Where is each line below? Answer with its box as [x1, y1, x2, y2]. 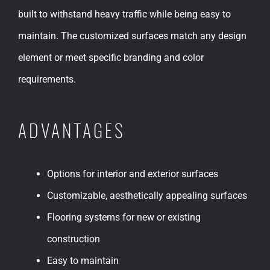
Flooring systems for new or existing [47, 212, 201, 224]
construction [47, 233, 100, 245]
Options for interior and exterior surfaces [47, 168, 218, 180]
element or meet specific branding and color [18, 52, 204, 64]
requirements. [18, 74, 76, 86]
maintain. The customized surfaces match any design [18, 30, 246, 42]
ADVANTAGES [18, 116, 125, 144]
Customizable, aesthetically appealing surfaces [47, 190, 247, 202]
